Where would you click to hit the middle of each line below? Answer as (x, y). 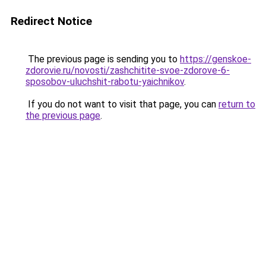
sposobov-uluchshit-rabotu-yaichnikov (105, 82)
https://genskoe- (216, 59)
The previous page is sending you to (103, 59)
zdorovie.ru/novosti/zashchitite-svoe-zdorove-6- (128, 70)
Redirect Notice (51, 21)
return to (237, 104)
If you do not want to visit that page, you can (122, 104)
